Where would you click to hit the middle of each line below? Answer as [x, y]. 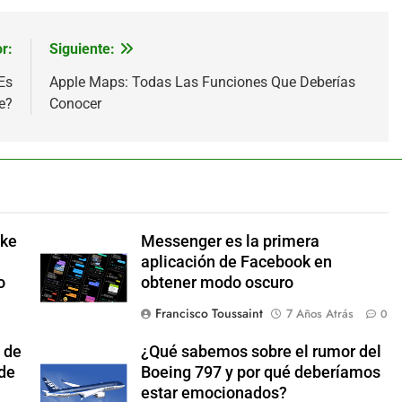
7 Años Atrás [319, 314]
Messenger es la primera [230, 242]
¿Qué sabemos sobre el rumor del [261, 352]
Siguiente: [82, 49]
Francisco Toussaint [209, 314]
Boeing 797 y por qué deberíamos [260, 373]
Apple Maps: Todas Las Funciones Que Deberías [202, 83]
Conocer [75, 104]
